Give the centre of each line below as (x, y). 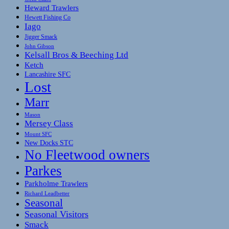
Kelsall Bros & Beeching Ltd (76, 55)
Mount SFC (38, 134)
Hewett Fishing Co (48, 17)
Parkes (43, 170)
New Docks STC (49, 142)
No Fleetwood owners (87, 155)
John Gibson (39, 46)
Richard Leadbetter (47, 193)
